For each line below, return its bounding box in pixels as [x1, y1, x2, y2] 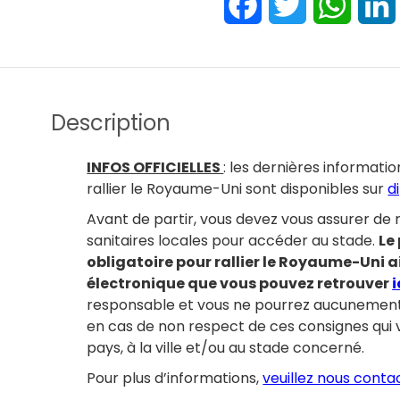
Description [51, 108, 171, 137]
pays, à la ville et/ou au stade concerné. [87, 337, 365, 358]
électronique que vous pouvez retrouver [87, 273, 393, 294]
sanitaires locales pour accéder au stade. [87, 230, 379, 251]
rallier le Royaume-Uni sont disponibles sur [87, 179, 388, 199]
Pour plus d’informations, [87, 368, 263, 388]
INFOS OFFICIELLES [87, 157, 224, 178]
